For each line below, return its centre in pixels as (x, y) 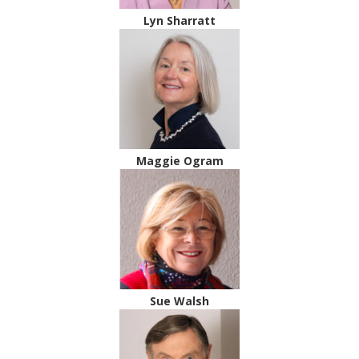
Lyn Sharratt (179, 21)
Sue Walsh (179, 301)
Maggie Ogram (179, 161)
